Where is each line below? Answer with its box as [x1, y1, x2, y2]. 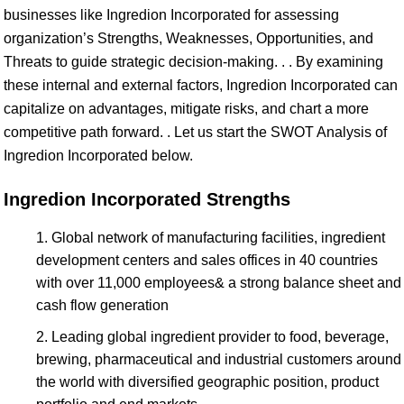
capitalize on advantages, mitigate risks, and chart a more [4, 101, 369, 116]
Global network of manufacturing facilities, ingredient [51, 230, 385, 245]
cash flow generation [36, 298, 169, 313]
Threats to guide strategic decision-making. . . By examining [4, 54, 383, 69]
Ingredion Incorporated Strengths [4, 189, 290, 209]
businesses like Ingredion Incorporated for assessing [4, 7, 339, 23]
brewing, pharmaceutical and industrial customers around [36, 352, 401, 367]
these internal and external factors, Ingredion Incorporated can [4, 78, 398, 93]
